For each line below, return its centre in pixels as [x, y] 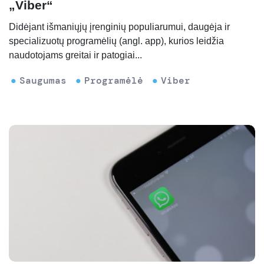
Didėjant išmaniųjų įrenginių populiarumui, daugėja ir [119, 27]
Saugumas [43, 81]
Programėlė [114, 81]
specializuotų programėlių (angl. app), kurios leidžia [116, 41]
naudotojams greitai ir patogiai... [75, 55]
